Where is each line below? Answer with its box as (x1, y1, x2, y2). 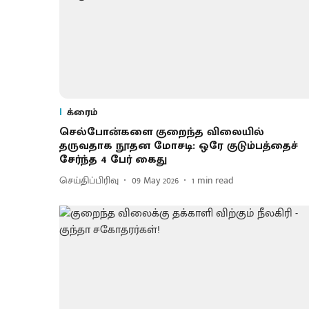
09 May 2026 (132, 172, 179, 189)
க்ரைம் (67, 103, 98, 120)
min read (197, 172, 234, 189)
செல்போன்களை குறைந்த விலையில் (59, 122, 264, 141)
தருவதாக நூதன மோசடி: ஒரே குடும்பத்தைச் (59, 136, 298, 155)
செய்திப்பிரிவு (59, 172, 119, 189)
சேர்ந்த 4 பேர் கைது (59, 150, 167, 169)
